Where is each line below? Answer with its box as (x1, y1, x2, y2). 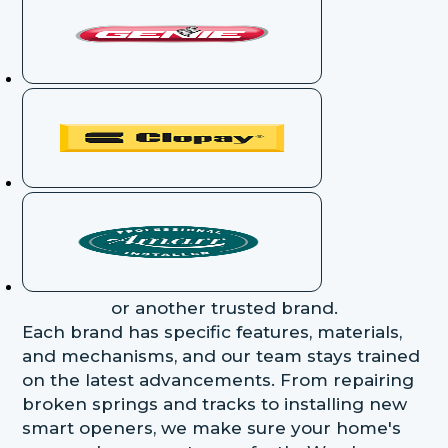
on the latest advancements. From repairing (22, 369, 415, 390)
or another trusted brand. (110, 297, 338, 318)
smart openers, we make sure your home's (22, 417, 402, 438)
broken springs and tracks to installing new (22, 393, 408, 414)
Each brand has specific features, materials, (22, 321, 403, 342)
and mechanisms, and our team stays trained (22, 345, 421, 366)
